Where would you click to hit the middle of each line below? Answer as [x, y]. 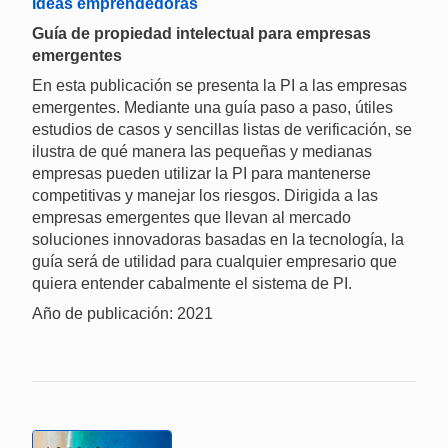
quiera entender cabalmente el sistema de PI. [192, 284]
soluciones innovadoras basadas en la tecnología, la [218, 240]
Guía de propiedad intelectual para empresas [201, 34]
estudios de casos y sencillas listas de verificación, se [222, 130]
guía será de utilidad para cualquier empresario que [214, 262]
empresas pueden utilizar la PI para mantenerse [201, 174]
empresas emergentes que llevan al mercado [191, 218]
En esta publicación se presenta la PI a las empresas [219, 86]
